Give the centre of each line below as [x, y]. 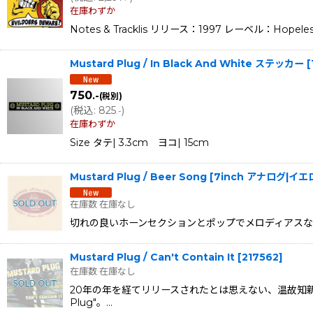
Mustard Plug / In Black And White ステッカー [187, 64]
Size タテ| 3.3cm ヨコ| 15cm [139, 142]
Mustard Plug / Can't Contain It [152, 257]
